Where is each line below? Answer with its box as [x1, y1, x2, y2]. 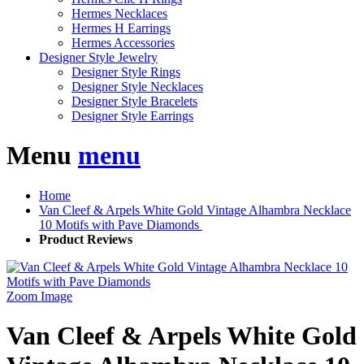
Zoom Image [6, 288, 72, 303]
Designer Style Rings [71, 65, 180, 79]
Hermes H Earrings [71, 21, 171, 35]
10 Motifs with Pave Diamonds [39, 217, 202, 232]
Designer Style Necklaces [71, 80, 203, 93]
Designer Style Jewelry [39, 50, 158, 64]
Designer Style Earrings [71, 109, 193, 123]
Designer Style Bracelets [71, 94, 197, 108]
